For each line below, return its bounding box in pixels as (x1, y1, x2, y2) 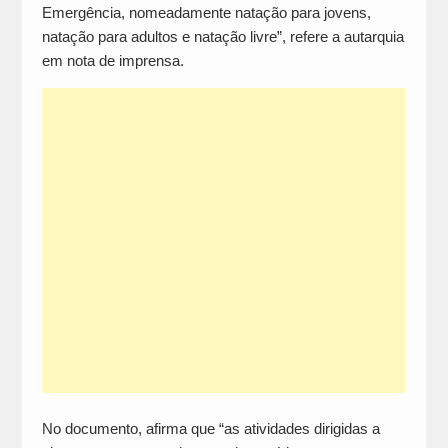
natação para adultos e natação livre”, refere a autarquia (41, 28, 404, 46)
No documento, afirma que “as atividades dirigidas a (41, 420, 380, 438)
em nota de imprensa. (41, 52, 184, 70)
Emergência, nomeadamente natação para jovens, (41, 4, 371, 22)
